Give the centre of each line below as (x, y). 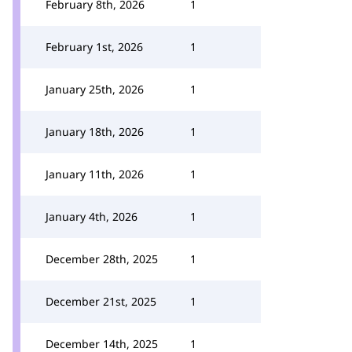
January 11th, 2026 (95, 174)
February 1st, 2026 (94, 47)
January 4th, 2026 (92, 216)
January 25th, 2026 (95, 89)
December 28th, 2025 (102, 259)
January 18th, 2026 (95, 132)
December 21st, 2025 (101, 301)
